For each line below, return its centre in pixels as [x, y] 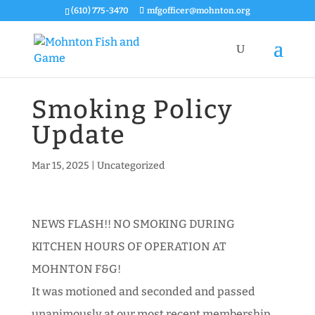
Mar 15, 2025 [60, 166]
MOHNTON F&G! [76, 269]
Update [78, 135]
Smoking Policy [132, 110]
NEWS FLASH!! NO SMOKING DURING [133, 224]
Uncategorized [130, 166]
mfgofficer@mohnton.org [198, 11]
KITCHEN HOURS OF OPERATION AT [129, 246]
